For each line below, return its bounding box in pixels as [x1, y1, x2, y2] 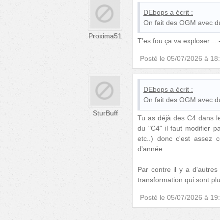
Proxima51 [88, 31, 122, 40]
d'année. [137, 145, 165, 153]
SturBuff [92, 109, 118, 117]
